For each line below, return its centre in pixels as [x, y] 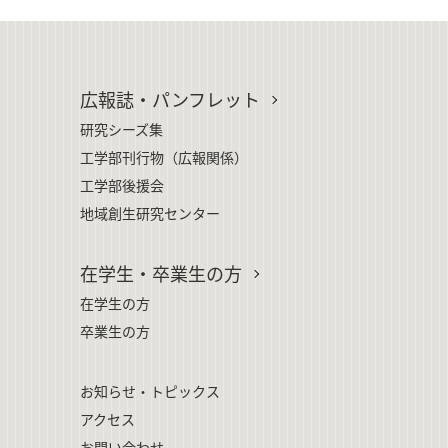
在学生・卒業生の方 [161, 272]
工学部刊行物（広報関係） [164, 156]
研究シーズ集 [121, 128]
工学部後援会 [122, 184]
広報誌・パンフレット [170, 98]
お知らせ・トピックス [150, 390]
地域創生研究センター [150, 212]
